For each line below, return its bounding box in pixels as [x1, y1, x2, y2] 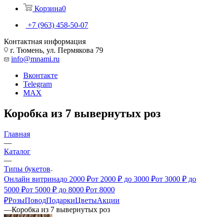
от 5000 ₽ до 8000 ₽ [26, 185, 90, 194]
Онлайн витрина [4, 174, 60, 183]
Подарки [46, 196, 75, 204]
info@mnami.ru [11, 54, 60, 63]
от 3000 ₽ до [155, 174, 196, 183]
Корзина [34, 4, 62, 13]
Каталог [4, 147, 31, 155]
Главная [4, 129, 30, 138]
